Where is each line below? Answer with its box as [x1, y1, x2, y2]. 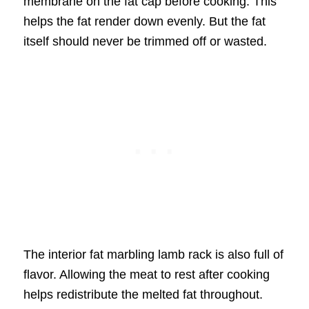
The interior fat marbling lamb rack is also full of [23, 248, 283, 262]
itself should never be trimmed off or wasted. [23, 34, 267, 48]
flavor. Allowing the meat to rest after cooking [23, 268, 270, 282]
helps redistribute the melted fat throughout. [23, 288, 263, 302]
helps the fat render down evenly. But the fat [23, 14, 266, 28]
